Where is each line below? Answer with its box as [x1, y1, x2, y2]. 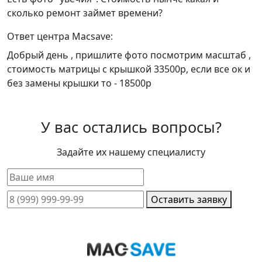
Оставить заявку [151, 193, 227, 206]
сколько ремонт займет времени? [7, 6, 163, 19]
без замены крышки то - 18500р [7, 77, 151, 89]
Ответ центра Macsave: [7, 30, 113, 43]
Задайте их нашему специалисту [57, 146, 205, 158]
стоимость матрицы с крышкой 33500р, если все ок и [7, 63, 250, 75]
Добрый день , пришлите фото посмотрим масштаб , [7, 49, 251, 61]
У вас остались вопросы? [40, 117, 222, 137]
